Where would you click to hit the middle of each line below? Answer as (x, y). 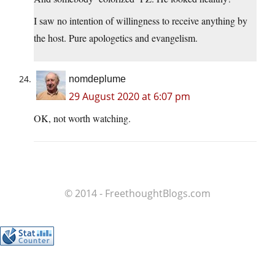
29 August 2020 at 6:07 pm (130, 97)
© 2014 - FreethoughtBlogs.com (137, 194)
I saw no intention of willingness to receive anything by (141, 21)
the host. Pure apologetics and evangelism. (116, 38)
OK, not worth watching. (82, 118)
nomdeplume (97, 79)
